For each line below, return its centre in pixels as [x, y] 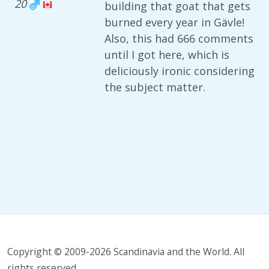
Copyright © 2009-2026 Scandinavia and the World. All [126, 252]
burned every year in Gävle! [174, 22]
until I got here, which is [167, 55]
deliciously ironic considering [180, 71]
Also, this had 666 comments [179, 38]
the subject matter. [155, 87]
